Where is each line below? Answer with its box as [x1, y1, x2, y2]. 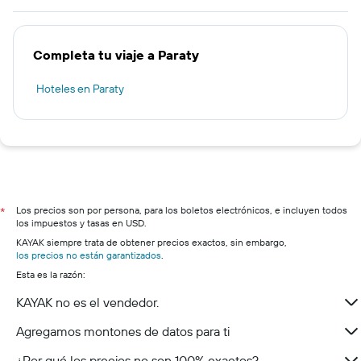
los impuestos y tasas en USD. [16, 217, 147, 229]
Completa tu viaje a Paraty [33, 47, 199, 63]
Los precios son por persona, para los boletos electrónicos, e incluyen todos [16, 204, 347, 216]
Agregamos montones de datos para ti [16, 323, 230, 339]
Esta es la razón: [16, 268, 85, 280]
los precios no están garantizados [16, 249, 161, 261]
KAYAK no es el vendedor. [16, 294, 159, 310]
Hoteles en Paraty [36, 81, 124, 96]
